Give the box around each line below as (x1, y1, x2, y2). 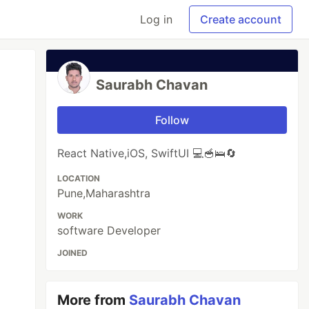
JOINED (57, 248, 88, 258)
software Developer (57, 223, 161, 237)
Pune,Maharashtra (57, 186, 151, 200)
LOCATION (57, 173, 101, 183)
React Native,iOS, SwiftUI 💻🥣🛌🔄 (57, 146, 237, 160)
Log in (140, 12, 172, 26)
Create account (200, 12, 281, 26)
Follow (155, 113, 190, 127)
